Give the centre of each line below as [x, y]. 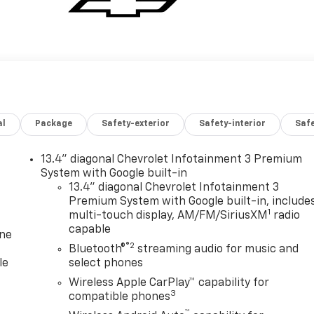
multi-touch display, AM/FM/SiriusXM [169, 216]
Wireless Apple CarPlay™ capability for [169, 283]
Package [54, 124]
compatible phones [120, 297]
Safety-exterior [136, 124]
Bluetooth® [97, 249]
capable [90, 230]
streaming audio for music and [217, 249]
